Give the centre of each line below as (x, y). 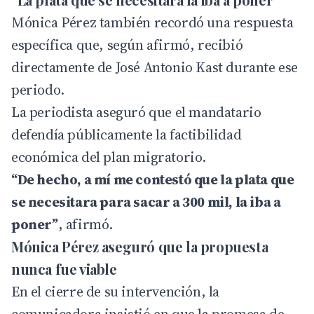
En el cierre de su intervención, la (116, 292)
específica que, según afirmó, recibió (127, 45)
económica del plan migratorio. (109, 157)
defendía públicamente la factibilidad (127, 135)
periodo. (38, 90)
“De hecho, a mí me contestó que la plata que (153, 180)
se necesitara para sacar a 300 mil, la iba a (146, 202)
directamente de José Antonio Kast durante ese (155, 68)
